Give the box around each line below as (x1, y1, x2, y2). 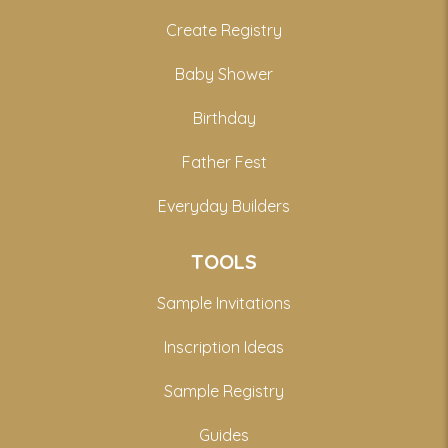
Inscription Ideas (164, 337, 284, 358)
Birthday (192, 108, 256, 129)
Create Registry (166, 20, 282, 41)
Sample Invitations (157, 293, 291, 314)
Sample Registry (164, 381, 284, 402)
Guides (199, 425, 249, 446)
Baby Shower (175, 64, 273, 85)
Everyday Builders (158, 196, 290, 217)
